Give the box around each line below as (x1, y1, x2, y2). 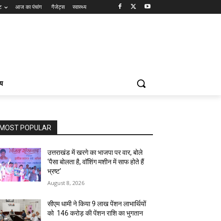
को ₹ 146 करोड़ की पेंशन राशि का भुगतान (47, 209, 144, 217)
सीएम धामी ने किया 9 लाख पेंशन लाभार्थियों (47, 200, 147, 208)
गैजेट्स (51, 3, 65, 10)
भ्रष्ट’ (47, 167, 62, 175)
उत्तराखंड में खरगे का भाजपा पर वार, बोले (47, 148, 143, 156)
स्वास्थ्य (73, 3, 86, 10)
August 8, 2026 (47, 179, 85, 186)
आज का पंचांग (15, 3, 43, 10)
